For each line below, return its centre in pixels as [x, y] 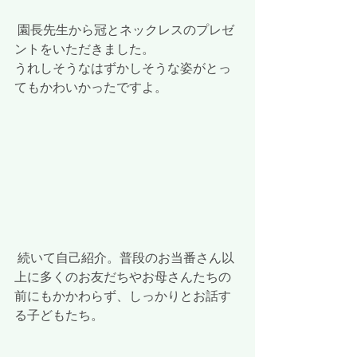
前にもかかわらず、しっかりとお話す [123, 296]
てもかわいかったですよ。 [91, 87]
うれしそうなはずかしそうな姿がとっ [123, 68]
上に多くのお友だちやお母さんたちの [123, 277]
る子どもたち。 [59, 315]
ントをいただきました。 [84, 49]
